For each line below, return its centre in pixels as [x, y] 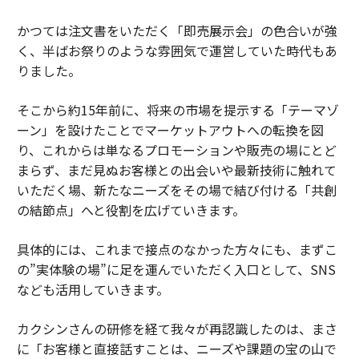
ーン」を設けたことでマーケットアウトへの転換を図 [170, 130]
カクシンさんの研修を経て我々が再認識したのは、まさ [177, 329]
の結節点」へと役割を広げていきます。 [131, 210]
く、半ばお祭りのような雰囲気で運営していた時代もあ [177, 51]
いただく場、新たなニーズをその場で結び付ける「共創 [176, 190]
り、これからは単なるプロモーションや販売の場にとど [176, 150]
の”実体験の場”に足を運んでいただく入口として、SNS [176, 270]
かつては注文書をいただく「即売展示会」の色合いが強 [177, 31]
